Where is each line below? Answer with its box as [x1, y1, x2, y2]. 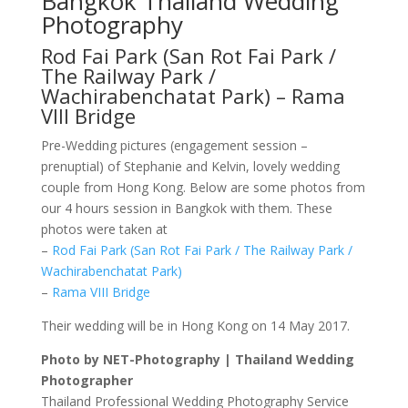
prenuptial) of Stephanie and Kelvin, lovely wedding [40, 157, 340, 175]
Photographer [40, 371, 133, 389]
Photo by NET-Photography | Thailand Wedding [40, 350, 354, 368]
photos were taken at [40, 219, 168, 238]
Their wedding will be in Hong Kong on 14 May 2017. [40, 316, 350, 334]
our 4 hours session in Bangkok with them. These [40, 199, 332, 217]
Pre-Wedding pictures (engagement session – [40, 136, 308, 154]
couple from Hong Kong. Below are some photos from [40, 178, 365, 196]
